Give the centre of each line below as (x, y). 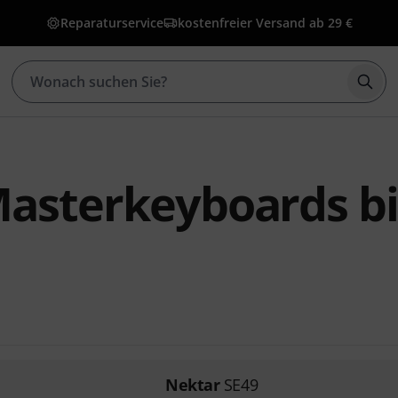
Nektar (192, 385)
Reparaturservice (111, 23)
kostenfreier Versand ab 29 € (265, 23)
